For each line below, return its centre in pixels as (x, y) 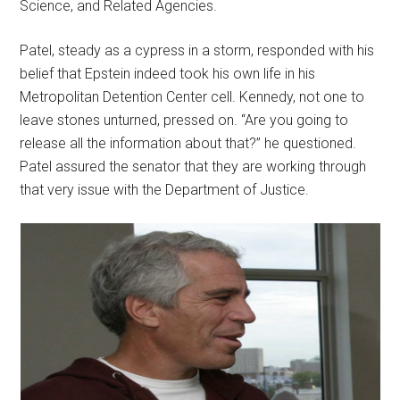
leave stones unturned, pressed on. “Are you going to (184, 120)
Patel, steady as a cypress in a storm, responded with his (197, 50)
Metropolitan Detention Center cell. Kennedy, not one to (192, 96)
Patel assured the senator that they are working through (193, 166)
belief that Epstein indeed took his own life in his (168, 73)
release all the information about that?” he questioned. (188, 143)
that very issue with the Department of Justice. (165, 189)
